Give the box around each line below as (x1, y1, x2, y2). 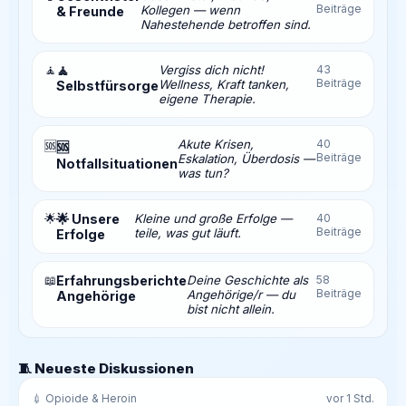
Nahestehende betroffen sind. (140, 16, 311, 32)
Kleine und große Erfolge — (134, 210, 293, 226)
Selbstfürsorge (56, 77, 159, 93)
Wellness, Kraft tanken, (159, 76, 289, 92)
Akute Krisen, (178, 136, 254, 151)
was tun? (178, 165, 228, 180)
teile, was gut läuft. (134, 225, 242, 240)
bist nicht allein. (187, 301, 275, 316)
